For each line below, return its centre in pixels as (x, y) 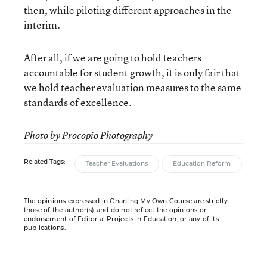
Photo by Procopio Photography (88, 135)
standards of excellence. (78, 102)
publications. (45, 228)
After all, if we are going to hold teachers (113, 58)
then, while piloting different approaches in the (128, 10)
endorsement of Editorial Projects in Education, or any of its (121, 219)
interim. (42, 25)
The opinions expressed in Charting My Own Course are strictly (126, 201)
